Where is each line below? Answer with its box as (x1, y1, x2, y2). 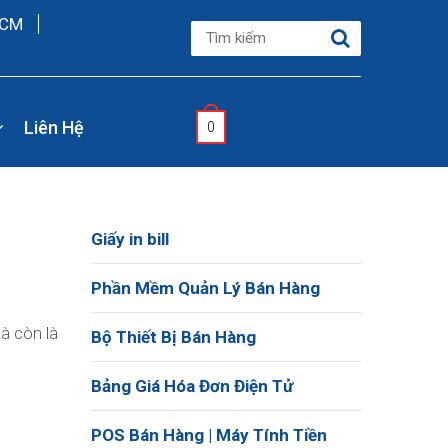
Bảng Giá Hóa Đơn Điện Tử (91, 376, 293, 396)
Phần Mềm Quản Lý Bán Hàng (91, 278, 320, 298)
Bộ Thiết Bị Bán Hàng (91, 327, 256, 347)
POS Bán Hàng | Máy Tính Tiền (91, 425, 327, 445)
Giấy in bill (91, 229, 169, 249)
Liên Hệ (23, 116, 84, 138)
